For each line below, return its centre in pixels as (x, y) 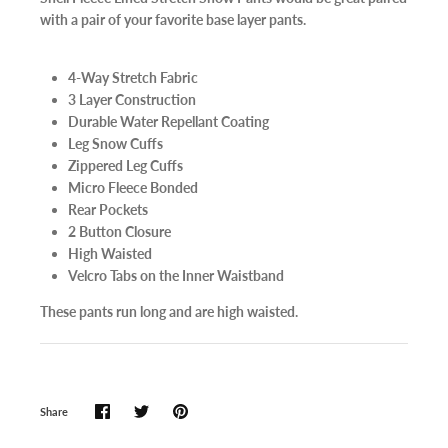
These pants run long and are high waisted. (169, 311)
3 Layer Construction (132, 99)
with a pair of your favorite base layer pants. (173, 19)
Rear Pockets (108, 209)
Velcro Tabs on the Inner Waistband (176, 275)
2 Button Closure (119, 231)
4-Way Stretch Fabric (133, 77)
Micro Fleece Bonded (133, 187)
